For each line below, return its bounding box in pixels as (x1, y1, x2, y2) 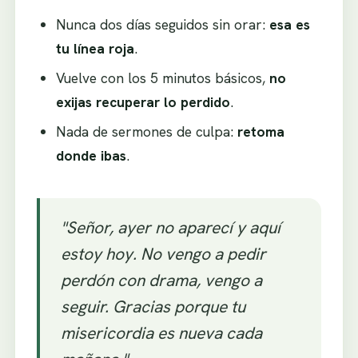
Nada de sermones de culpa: (56, 121, 238, 141)
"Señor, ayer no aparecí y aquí (60, 216, 280, 238)
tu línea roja (56, 38, 135, 58)
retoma (237, 121, 285, 141)
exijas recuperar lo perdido (56, 92, 231, 111)
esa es (269, 14, 311, 34)
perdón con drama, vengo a (60, 268, 262, 291)
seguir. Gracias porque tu (60, 295, 245, 317)
